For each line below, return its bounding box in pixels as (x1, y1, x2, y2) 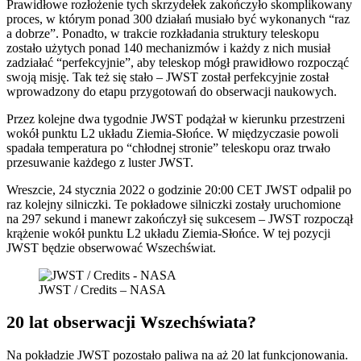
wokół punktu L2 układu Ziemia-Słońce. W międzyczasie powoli (6, 127, 338, 141)
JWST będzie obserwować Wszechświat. (6, 241, 216, 255)
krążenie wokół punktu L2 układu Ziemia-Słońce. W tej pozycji (6, 226, 330, 241)
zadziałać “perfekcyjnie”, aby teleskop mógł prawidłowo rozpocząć (6, 56, 349, 70)
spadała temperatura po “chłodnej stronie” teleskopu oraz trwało (6, 141, 330, 156)
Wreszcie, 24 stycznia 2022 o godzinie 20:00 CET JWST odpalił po (6, 183, 351, 197)
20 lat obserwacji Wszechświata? (6, 312, 256, 333)
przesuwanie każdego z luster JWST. (6, 156, 193, 170)
